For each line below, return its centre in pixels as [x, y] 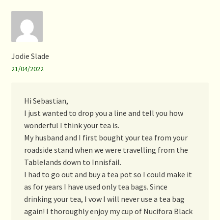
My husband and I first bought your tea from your [106, 138]
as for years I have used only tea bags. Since [96, 187]
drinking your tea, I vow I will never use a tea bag [104, 199]
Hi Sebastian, [46, 101]
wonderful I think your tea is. [71, 125]
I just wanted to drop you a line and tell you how [103, 113]
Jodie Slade [30, 56]
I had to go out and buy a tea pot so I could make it [108, 175]
